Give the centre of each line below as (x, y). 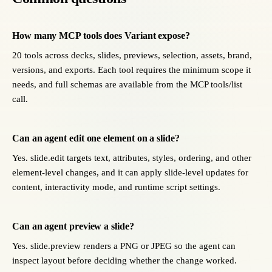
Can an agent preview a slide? (73, 226)
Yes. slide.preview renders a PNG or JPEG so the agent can (124, 246)
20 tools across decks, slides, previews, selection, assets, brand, (132, 55)
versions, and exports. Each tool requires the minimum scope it (131, 70)
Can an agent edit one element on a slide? (96, 138)
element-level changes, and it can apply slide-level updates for (130, 172)
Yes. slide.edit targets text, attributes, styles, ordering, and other (132, 158)
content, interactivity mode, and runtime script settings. (116, 187)
